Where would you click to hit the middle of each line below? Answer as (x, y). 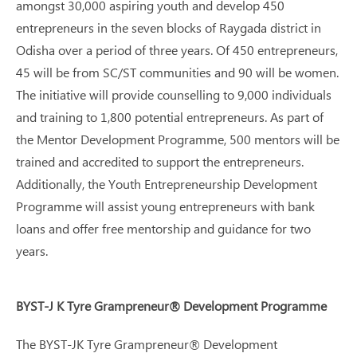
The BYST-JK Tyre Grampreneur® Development (147, 344)
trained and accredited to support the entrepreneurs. (160, 161)
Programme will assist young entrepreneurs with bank (165, 206)
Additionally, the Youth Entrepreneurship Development (167, 184)
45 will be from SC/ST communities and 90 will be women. (177, 72)
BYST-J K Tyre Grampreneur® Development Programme (171, 306)
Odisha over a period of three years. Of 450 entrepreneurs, (177, 50)
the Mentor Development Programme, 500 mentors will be (178, 139)
